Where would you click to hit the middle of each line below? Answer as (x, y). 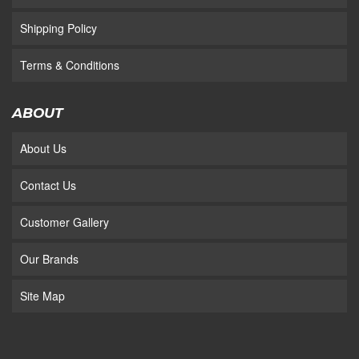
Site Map (42, 296)
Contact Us (48, 186)
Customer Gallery (65, 222)
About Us (43, 149)
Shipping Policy (58, 28)
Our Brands (49, 259)
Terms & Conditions (70, 65)
